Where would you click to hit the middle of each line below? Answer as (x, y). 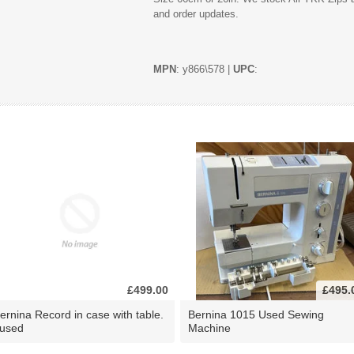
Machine (209, 328)
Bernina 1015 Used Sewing (256, 314)
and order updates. (196, 14)
